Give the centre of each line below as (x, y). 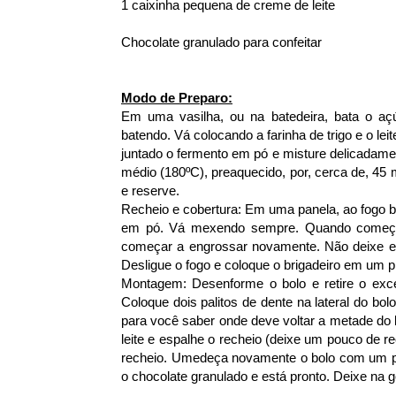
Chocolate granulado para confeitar (221, 42)
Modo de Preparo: (177, 98)
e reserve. (150, 190)
